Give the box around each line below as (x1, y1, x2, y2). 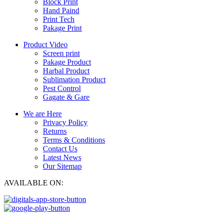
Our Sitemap (43, 162, 82, 171)
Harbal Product (43, 67, 90, 75)
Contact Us (43, 145, 77, 153)
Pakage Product (43, 58, 91, 67)
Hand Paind (43, 6, 79, 15)
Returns (43, 127, 67, 136)
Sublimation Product (43, 75, 106, 84)
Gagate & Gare (43, 93, 90, 102)
